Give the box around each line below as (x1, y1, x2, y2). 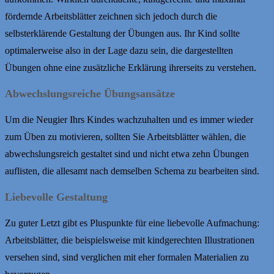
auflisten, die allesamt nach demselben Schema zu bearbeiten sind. (5, 165, 259, 176)
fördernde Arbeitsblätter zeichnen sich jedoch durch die (5, 10, 217, 21)
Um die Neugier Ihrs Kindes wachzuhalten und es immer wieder (5, 114, 253, 125)
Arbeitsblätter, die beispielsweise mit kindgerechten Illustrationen (5, 234, 254, 245)
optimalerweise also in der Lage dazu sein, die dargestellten (5, 45, 233, 56)
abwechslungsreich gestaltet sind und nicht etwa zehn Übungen (5, 148, 249, 159)
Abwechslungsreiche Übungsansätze (5, 87, 175, 100)
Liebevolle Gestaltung (5, 190, 108, 203)
